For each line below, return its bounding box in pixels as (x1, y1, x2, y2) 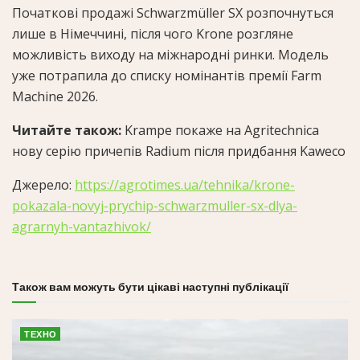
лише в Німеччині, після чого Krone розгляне (12, 25, 293, 43)
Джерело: (12, 176, 75, 194)
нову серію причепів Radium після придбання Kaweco (12, 142, 346, 161)
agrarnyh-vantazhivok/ (12, 218, 151, 236)
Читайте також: (12, 121, 121, 140)
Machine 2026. (12, 88, 98, 106)
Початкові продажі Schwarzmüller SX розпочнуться (12, 4, 333, 22)
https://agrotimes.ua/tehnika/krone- (75, 176, 295, 194)
